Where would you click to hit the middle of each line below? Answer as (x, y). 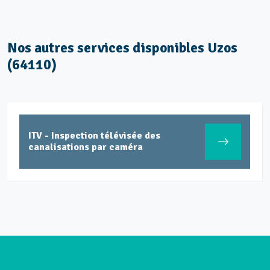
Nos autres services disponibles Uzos (122, 48)
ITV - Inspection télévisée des (94, 136)
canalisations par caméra (86, 147)
